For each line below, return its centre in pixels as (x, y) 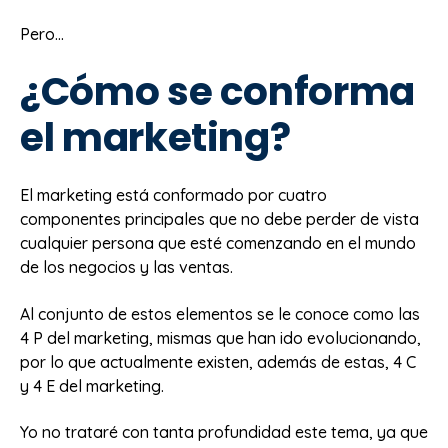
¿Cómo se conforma (218, 91)
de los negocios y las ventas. (126, 267)
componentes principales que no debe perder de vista (219, 219)
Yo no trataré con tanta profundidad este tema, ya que (224, 432)
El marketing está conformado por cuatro (173, 195)
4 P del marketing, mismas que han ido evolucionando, (220, 337)
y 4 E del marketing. (92, 385)
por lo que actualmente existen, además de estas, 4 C (218, 361)
